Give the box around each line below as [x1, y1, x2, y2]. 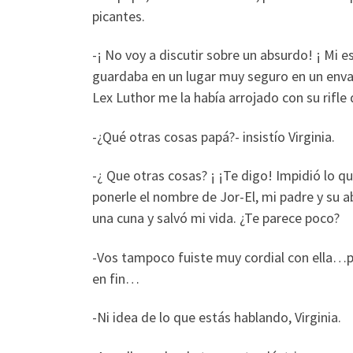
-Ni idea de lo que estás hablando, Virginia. [92, 308, 341, 327]
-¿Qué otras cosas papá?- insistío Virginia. [92, 127, 335, 146]
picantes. [92, 6, 145, 25]
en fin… [92, 269, 139, 288]
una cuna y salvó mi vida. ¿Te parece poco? [92, 209, 340, 228]
